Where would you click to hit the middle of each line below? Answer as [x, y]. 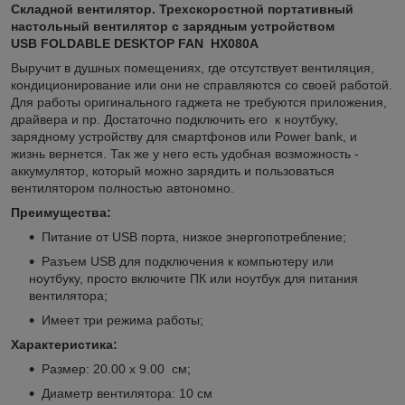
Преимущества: [61, 212]
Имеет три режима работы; [122, 320]
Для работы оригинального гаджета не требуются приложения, [199, 102]
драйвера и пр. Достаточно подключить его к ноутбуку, [174, 119]
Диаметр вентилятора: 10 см [127, 393]
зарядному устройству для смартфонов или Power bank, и [184, 136]
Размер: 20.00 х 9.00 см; [116, 368]
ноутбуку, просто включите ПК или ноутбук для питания [193, 278]
